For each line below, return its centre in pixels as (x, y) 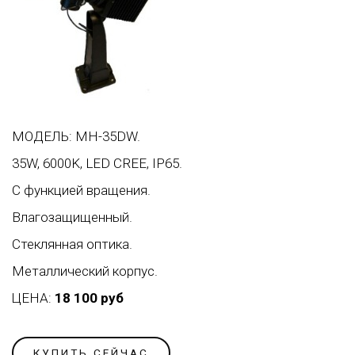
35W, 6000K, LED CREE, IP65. (97, 164)
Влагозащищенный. (72, 218)
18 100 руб (89, 298)
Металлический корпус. (85, 271)
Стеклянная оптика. (72, 244)
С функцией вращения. (81, 191)
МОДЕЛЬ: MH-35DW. (76, 137)
